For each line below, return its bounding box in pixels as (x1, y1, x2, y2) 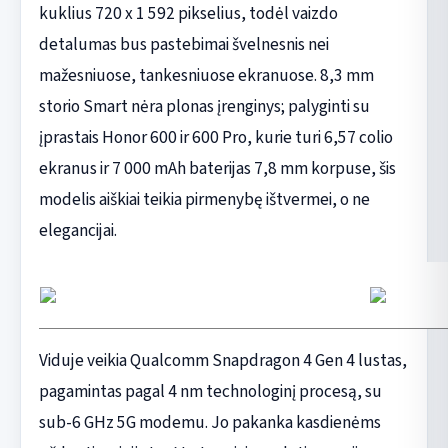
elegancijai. (38, 217, 117, 243)
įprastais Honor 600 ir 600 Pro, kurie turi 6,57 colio (38, 124, 393, 150)
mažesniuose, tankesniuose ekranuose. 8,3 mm (38, 62, 374, 88)
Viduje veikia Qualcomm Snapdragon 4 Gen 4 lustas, (38, 347, 407, 373)
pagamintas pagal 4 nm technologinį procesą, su (38, 378, 382, 404)
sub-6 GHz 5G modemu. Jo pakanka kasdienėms (38, 409, 381, 435)
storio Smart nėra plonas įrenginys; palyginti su (38, 93, 370, 119)
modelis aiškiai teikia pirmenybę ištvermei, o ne (38, 186, 370, 212)
